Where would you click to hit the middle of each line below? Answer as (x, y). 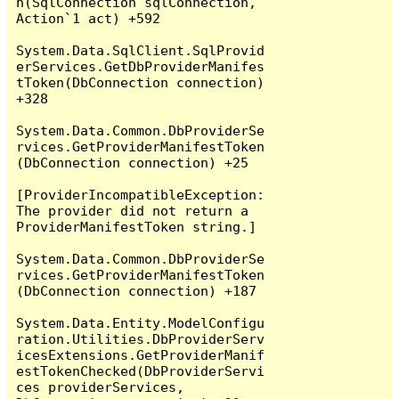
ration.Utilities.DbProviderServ (141, 338)
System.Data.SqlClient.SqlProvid (141, 50)
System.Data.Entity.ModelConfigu (141, 322)
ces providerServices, (101, 387)
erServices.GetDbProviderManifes (141, 66)
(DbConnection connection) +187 (137, 290)
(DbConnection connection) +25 (133, 162)
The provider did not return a (133, 210)
